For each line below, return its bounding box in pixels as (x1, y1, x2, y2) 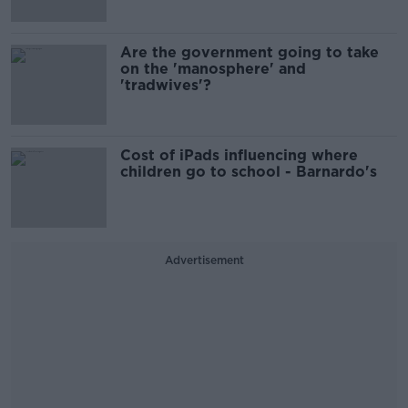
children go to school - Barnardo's (120, 163, 377, 180)
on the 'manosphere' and (120, 60, 306, 77)
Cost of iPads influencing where (120, 147, 358, 164)
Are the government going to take (120, 44, 379, 61)
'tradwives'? (120, 76, 211, 94)
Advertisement (164, 253, 244, 267)
